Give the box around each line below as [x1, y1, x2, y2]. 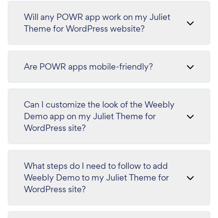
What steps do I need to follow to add [24, 160, 168, 171]
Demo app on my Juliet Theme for [24, 110, 156, 122]
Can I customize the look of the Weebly [24, 98, 175, 110]
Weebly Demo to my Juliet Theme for [24, 171, 169, 183]
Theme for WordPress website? [24, 22, 145, 34]
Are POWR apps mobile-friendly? [24, 60, 153, 72]
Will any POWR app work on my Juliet [24, 11, 170, 22]
